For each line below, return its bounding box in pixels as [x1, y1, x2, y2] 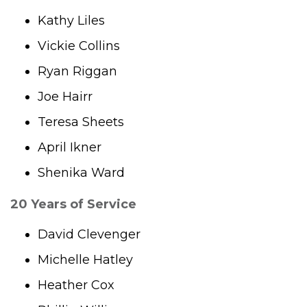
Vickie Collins [38, 38, 120, 53]
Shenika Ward [38, 164, 125, 180]
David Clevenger [38, 227, 140, 243]
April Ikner [38, 139, 101, 155]
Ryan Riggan [38, 63, 117, 79]
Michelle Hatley [38, 252, 133, 268]
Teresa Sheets [38, 114, 124, 130]
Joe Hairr [38, 88, 93, 104]
